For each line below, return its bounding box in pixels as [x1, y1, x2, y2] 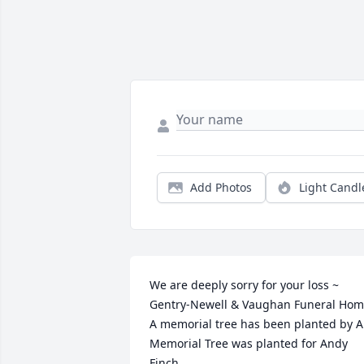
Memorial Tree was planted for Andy [149, 336, 348, 352]
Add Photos [190, 180, 252, 196]
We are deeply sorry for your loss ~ [149, 277, 339, 293]
